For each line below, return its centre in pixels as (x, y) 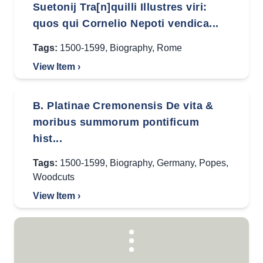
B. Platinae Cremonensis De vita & (123, 106)
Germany (176, 163)
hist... (48, 139)
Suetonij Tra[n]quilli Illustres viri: (120, 7)
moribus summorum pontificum (116, 122)
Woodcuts (54, 177)
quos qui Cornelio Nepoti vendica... (126, 23)
